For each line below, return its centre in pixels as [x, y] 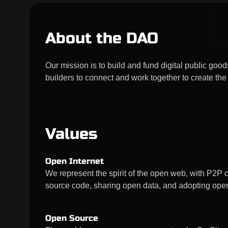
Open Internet [75, 161]
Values [71, 134]
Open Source [72, 218]
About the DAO [102, 38]
